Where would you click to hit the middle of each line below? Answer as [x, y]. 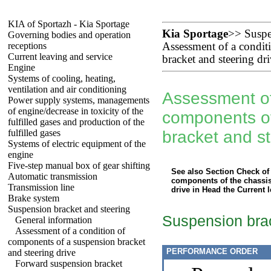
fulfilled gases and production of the [76, 122]
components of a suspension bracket [77, 242]
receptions [27, 46]
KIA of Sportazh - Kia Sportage [69, 24]
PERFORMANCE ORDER [211, 251]
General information [54, 220]
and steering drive [42, 253]
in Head [207, 190]
